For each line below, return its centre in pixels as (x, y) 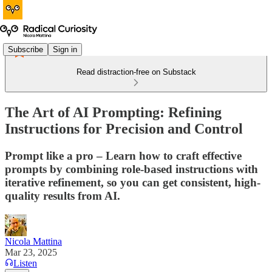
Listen (25, 263)
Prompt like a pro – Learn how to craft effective (123, 155)
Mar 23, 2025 (31, 252)
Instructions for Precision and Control (124, 128)
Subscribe (25, 49)
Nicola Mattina (33, 241)
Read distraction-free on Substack (136, 72)
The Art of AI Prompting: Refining (113, 112)
